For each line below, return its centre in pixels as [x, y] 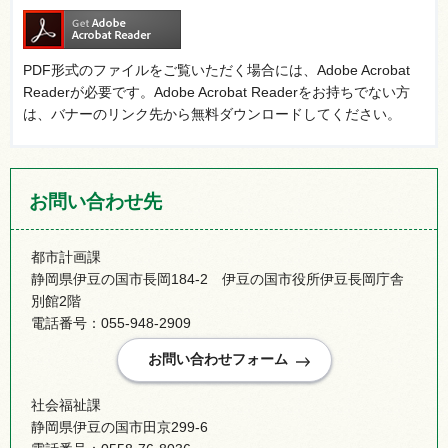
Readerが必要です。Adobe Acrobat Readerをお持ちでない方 [216, 92]
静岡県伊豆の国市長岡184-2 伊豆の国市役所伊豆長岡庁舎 [217, 279]
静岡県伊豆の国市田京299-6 [119, 426]
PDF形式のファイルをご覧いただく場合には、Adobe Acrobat [216, 70]
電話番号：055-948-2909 [111, 323]
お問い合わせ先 [95, 202]
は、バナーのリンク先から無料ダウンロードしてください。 [212, 114]
